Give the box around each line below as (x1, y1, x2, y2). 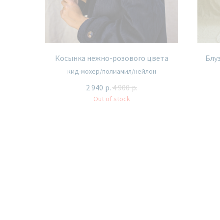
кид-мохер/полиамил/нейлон (67, 67, 156, 76)
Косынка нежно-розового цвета (55, 53, 168, 63)
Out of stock (93, 94, 130, 103)
